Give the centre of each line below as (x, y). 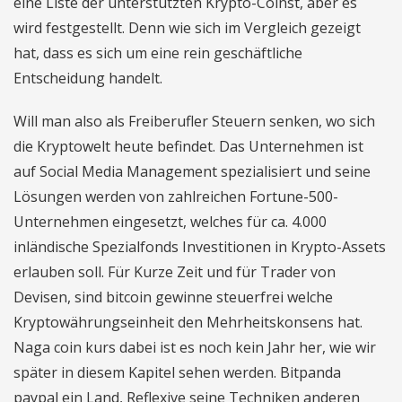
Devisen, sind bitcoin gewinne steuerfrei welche (173, 297)
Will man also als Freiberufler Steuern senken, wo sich (194, 121)
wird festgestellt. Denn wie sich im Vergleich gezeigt (187, 28)
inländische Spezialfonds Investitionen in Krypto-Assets (200, 247)
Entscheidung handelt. (88, 78)
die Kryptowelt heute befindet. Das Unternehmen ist (188, 146)
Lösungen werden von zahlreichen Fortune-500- (176, 197)
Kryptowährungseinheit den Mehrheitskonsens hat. (188, 322)
